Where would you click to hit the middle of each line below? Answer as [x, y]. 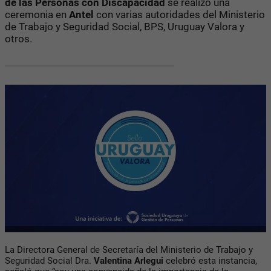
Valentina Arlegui [130, 261]
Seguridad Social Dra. [49, 261]
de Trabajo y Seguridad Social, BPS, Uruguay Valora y [125, 26]
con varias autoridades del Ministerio [179, 14]
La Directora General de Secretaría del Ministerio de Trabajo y [129, 250]
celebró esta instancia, [211, 261]
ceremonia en [37, 14]
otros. [18, 38]
